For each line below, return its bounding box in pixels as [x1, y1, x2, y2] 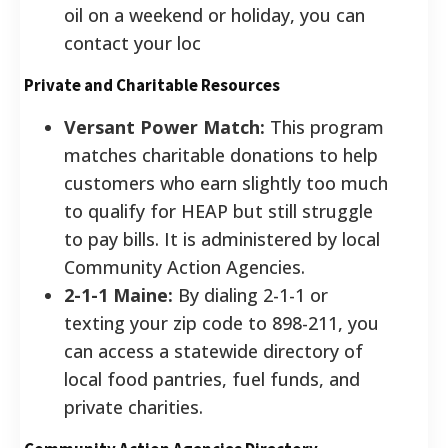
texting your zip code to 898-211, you [64, 310, 379, 335]
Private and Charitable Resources [24, 73, 280, 96]
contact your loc [64, 30, 201, 55]
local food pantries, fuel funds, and [64, 366, 360, 391]
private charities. [64, 394, 203, 419]
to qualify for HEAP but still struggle [64, 198, 373, 223]
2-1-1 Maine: [64, 282, 173, 307]
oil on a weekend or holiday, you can [64, 2, 365, 27]
